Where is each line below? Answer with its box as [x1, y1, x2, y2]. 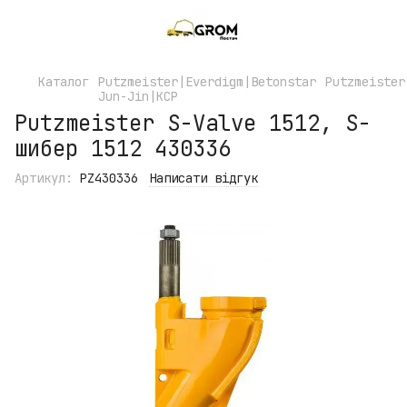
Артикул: [15, 170, 73, 186]
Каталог [38, 74, 89, 90]
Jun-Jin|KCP [98, 88, 178, 104]
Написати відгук [149, 170, 258, 186]
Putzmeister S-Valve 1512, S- [15, 109, 371, 137]
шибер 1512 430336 [15, 134, 231, 163]
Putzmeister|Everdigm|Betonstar [98, 74, 316, 90]
